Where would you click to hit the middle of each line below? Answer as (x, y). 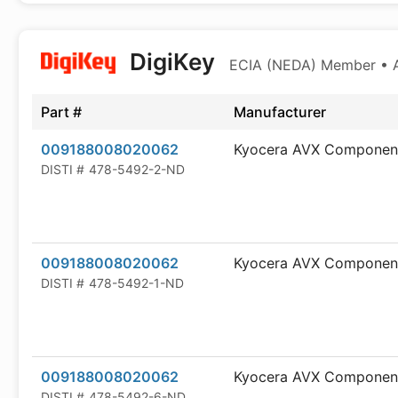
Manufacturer (280, 112)
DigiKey (172, 62)
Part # (61, 112)
